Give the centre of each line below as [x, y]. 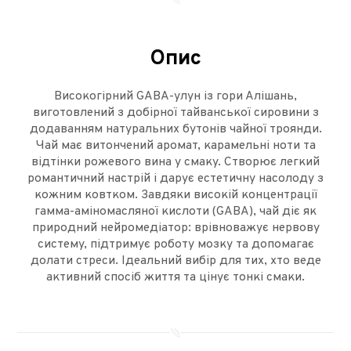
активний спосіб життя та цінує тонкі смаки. [175, 278]
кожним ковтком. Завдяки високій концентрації [175, 195]
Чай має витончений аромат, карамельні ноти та [175, 146]
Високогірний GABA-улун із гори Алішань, [175, 97]
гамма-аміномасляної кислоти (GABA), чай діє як [175, 212]
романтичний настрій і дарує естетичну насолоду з [175, 179]
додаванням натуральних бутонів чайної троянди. [175, 130]
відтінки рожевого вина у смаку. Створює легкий [175, 163]
